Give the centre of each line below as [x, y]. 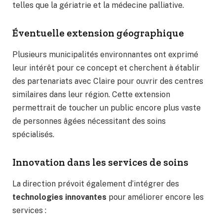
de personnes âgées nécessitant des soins [89, 121]
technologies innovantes [59, 197]
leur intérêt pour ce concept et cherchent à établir [106, 68]
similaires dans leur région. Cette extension [91, 95]
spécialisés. [33, 135]
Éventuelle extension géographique [98, 33]
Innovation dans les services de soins [100, 163]
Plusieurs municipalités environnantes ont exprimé [105, 55]
